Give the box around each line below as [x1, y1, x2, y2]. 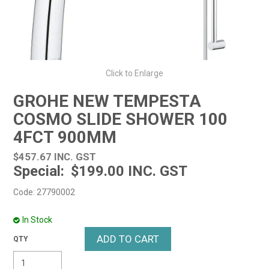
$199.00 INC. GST [67, 163, 188, 180]
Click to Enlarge [106, 68, 163, 79]
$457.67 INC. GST [13, 151, 97, 163]
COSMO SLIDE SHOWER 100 [13, 109, 228, 130]
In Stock [22, 214, 53, 225]
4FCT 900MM [13, 127, 117, 148]
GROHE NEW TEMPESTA [13, 91, 202, 112]
